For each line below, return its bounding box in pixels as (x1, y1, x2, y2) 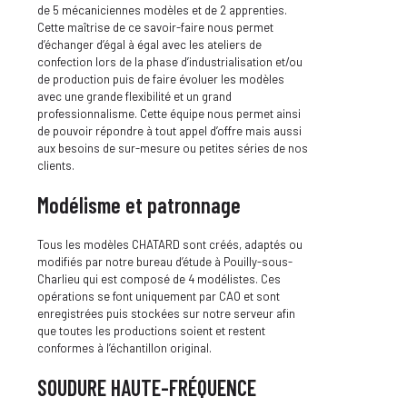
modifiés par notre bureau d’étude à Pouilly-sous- (37, 253, 293, 269)
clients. (37, 157, 74, 173)
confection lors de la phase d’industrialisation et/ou (37, 54, 303, 69)
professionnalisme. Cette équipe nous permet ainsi (37, 105, 301, 121)
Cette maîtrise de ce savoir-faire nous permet (37, 19, 273, 35)
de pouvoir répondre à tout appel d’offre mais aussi (37, 123, 302, 138)
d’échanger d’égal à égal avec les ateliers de (37, 36, 262, 52)
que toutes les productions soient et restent (37, 323, 265, 338)
